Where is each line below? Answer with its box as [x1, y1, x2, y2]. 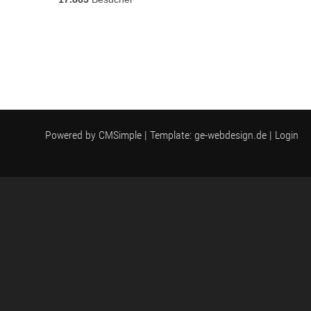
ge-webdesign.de [194, 128, 267, 142]
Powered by [45, 128, 99, 142]
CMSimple [99, 128, 142, 142]
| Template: [142, 128, 195, 142]
